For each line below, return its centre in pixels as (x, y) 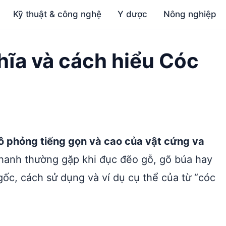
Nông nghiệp (190, 14)
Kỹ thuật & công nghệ (58, 14)
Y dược (133, 14)
